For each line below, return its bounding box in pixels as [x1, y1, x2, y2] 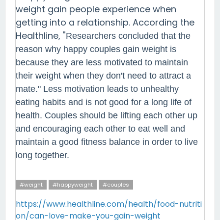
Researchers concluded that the [66, 31, 191, 41]
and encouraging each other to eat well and [16, 124, 185, 134]
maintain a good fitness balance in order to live [16, 137, 198, 147]
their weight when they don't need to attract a [16, 71, 191, 81]
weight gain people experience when [16, 3, 176, 15]
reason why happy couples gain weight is [16, 44, 176, 54]
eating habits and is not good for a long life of [16, 97, 192, 107]
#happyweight [53, 181, 93, 189]
